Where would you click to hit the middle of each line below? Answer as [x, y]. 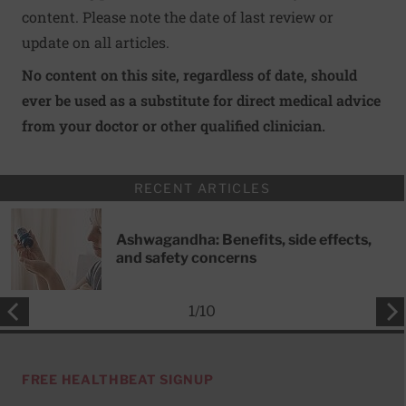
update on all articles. [96, 43]
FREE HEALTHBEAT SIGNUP [118, 380]
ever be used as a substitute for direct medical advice [201, 101]
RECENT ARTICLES [202, 188]
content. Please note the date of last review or [178, 17]
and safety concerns [186, 258]
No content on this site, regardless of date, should [189, 75]
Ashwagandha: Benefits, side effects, [244, 240]
